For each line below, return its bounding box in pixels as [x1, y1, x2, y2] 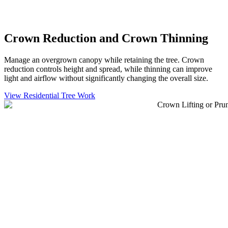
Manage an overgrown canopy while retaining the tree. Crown [4, 55, 204, 64]
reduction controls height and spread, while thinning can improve [4, 64, 212, 73]
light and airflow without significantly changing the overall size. [4, 73, 208, 82]
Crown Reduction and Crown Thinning [4, 31, 208, 45]
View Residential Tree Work [4, 91, 95, 100]
